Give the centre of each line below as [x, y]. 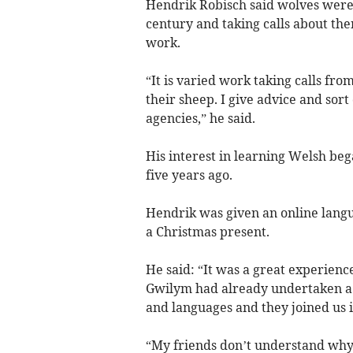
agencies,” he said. [200, 119]
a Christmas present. [207, 232]
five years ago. [189, 175]
